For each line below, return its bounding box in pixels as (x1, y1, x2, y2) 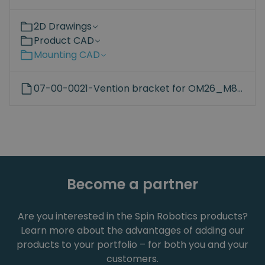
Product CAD (34, 33, 94, 47)
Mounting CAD (34, 47, 100, 62)
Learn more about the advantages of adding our (21, 223, 244, 237)
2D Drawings (34, 19, 92, 33)
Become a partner (67, 174, 198, 194)
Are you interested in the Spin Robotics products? (17, 209, 248, 223)
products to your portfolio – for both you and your (17, 237, 248, 251)
